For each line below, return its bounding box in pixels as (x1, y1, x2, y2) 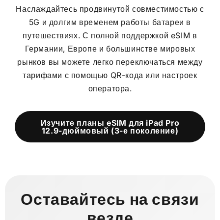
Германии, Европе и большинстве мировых (25, 44, 195, 54)
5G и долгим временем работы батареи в (28, 17, 192, 27)
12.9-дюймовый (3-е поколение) (41, 126, 179, 136)
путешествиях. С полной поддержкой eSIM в (23, 30, 197, 40)
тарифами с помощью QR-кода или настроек (23, 70, 197, 80)
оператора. (88, 83, 132, 93)
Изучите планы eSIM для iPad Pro (40, 118, 180, 128)
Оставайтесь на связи (21, 190, 199, 209)
